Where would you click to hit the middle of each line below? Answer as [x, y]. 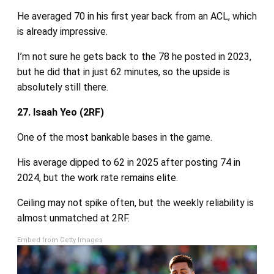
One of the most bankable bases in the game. [114, 137]
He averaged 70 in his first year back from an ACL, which [137, 16]
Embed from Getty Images [60, 240]
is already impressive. [62, 31]
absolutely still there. [62, 87]
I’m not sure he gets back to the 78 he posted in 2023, [134, 56]
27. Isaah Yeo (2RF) [60, 112]
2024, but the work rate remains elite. [97, 177]
